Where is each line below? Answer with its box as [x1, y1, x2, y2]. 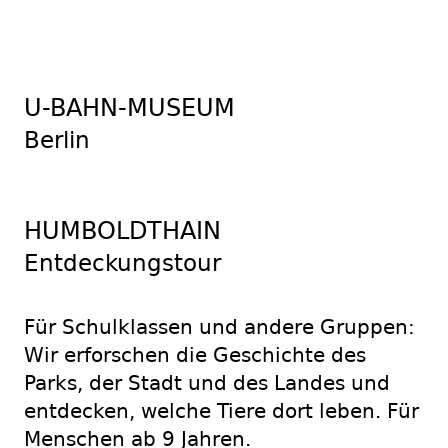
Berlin [24, 127, 90, 153]
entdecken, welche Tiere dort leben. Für [24, 400, 419, 423]
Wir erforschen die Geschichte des [24, 344, 366, 367]
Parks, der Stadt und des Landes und [24, 372, 390, 395]
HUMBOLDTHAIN [24, 217, 221, 245]
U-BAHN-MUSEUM [24, 94, 235, 122]
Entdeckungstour [24, 250, 221, 276]
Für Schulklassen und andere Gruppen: [24, 316, 415, 339]
